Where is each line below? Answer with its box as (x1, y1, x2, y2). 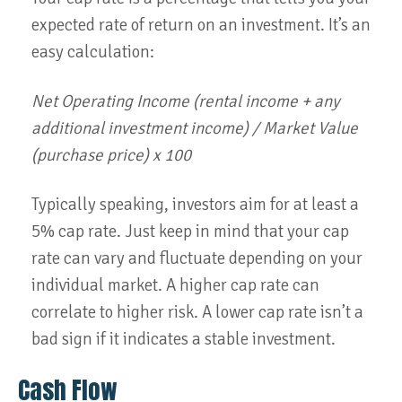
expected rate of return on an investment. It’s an (31, 14, 371, 36)
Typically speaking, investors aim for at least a (31, 194, 359, 215)
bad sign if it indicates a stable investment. (31, 328, 336, 350)
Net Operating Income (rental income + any (31, 91, 340, 112)
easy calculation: (31, 41, 154, 63)
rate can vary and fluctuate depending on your (31, 248, 363, 269)
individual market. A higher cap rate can (31, 275, 319, 296)
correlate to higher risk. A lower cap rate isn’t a (31, 301, 363, 323)
